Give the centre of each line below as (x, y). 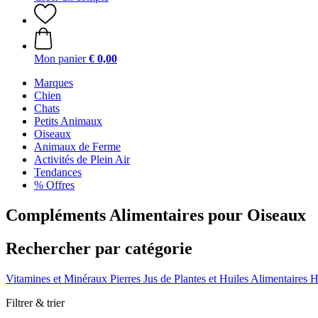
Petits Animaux (68, 121)
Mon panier (60, 59)
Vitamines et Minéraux (56, 278)
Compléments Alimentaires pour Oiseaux (156, 215)
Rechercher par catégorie (99, 248)
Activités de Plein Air (82, 159)
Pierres (125, 278)
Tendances (58, 172)
